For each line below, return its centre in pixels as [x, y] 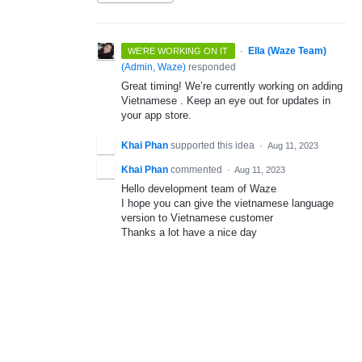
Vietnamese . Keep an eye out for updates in [226, 101]
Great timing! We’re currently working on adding [232, 86]
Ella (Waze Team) [287, 51]
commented [198, 170]
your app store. [156, 115]
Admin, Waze [154, 67]
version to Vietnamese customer [197, 218]
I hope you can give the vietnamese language [227, 204]
